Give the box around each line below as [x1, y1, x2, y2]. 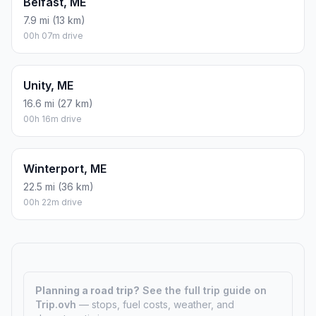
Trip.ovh [35, 298, 79, 310]
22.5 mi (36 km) [23, 180, 94, 193]
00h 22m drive [23, 196, 83, 207]
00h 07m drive [23, 30, 83, 41]
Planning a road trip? [35, 284, 140, 296]
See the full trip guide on [142, 284, 267, 296]
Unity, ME [23, 78, 73, 92]
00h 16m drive [23, 113, 82, 124]
